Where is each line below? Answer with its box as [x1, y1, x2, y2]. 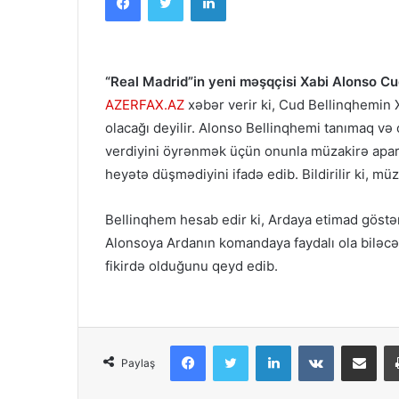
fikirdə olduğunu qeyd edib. [105, 257, 278, 274]
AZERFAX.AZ [105, 96, 184, 113]
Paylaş [121, 356, 155, 370]
